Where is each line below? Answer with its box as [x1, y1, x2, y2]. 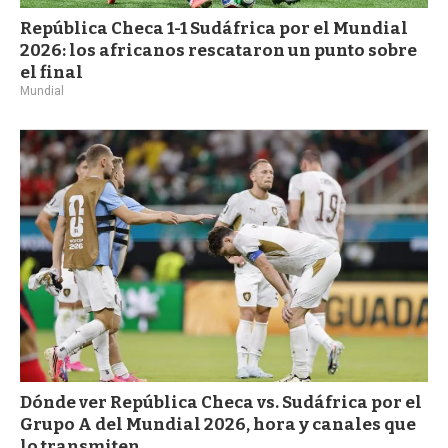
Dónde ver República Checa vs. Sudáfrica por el [20, 391, 422, 413]
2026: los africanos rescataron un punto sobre [20, 40, 417, 62]
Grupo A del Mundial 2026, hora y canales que [20, 413, 416, 435]
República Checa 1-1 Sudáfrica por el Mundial [20, 18, 408, 40]
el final [20, 62, 83, 84]
